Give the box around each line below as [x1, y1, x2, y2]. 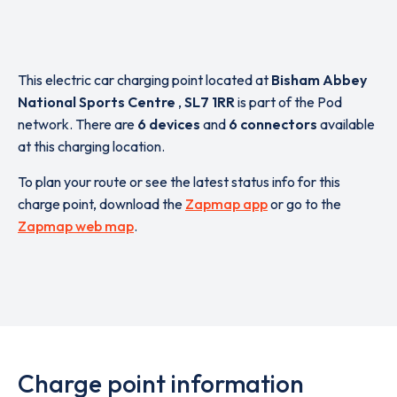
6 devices [137, 115, 200, 133]
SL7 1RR [184, 93, 235, 111]
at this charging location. [18, 137, 165, 155]
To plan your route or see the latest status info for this [18, 173, 340, 191]
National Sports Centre [18, 93, 178, 111]
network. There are [18, 115, 137, 133]
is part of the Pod [235, 93, 342, 111]
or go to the [268, 195, 341, 213]
